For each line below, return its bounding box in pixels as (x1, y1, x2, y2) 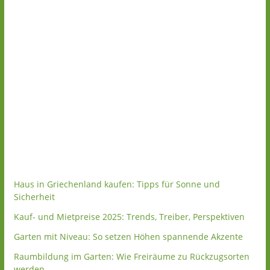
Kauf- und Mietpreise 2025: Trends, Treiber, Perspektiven (13, 211, 245, 222)
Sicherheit (13, 191, 55, 202)
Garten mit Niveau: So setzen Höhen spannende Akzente (13, 231, 243, 242)
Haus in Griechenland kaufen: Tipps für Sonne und (13, 178, 220, 190)
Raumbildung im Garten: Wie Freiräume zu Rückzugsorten (13, 251, 250, 262)
